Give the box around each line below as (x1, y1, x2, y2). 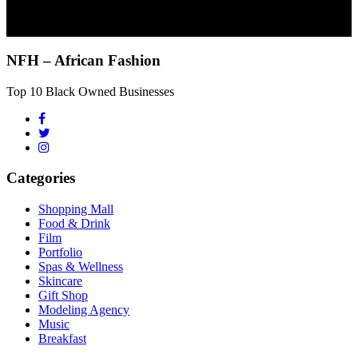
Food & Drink (38, 217, 110, 230)
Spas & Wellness (38, 260, 123, 273)
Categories (6, 169, 75, 187)
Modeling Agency (38, 303, 129, 316)
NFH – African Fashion (6, 51, 161, 69)
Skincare (38, 274, 82, 288)
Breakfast (38, 332, 86, 345)
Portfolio (38, 245, 82, 259)
